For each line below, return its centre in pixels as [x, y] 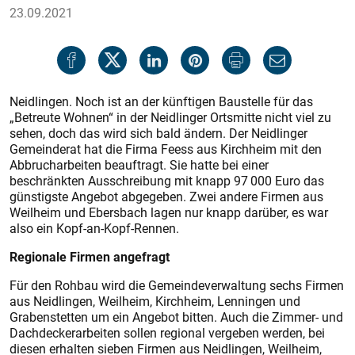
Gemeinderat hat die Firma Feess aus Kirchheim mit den [166, 149]
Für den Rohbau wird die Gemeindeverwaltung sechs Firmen [177, 285]
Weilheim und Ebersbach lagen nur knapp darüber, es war [169, 212]
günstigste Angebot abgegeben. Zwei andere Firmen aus [166, 197]
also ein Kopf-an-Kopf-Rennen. [94, 228]
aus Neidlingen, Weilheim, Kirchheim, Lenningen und [155, 301]
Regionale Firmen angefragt [90, 257]
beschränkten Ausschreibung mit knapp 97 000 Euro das [167, 181]
